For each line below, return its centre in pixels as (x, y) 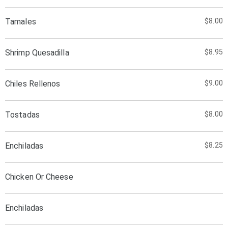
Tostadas (22, 115)
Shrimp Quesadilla (37, 53)
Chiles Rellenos (33, 84)
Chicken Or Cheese (39, 177)
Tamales (21, 22)
